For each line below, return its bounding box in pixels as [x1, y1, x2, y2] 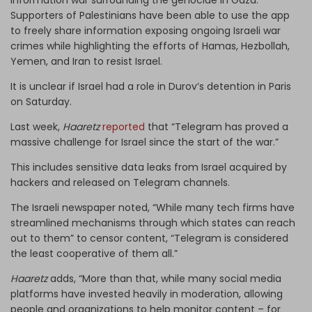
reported [102, 119, 145, 134]
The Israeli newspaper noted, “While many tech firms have [10, 200, 295, 214]
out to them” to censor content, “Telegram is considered [10, 231, 288, 245]
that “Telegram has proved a [145, 119, 288, 134]
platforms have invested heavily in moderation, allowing [10, 286, 283, 301]
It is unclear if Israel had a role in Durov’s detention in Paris [10, 79, 291, 93]
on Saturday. [10, 94, 72, 109]
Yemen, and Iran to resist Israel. [10, 54, 162, 68]
